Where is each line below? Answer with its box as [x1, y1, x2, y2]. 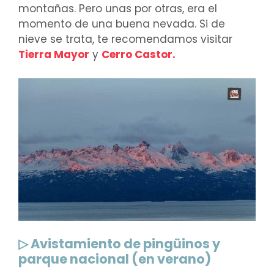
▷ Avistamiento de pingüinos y [18, 235, 220, 253]
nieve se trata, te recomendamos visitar [18, 32, 232, 47]
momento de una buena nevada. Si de [18, 17, 225, 32]
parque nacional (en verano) [18, 250, 211, 268]
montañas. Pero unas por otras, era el [18, 1, 217, 17]
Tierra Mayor [18, 47, 89, 62]
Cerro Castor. [102, 47, 176, 62]
